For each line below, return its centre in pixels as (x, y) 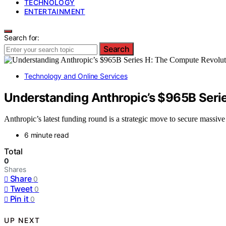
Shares (15, 169)
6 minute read (47, 135)
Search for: (22, 37)
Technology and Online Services (76, 76)
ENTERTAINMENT (55, 11)
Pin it (19, 199)
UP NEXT (22, 220)
